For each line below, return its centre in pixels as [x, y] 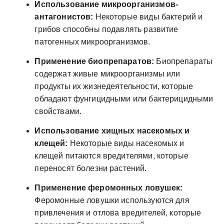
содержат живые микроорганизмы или [107, 73]
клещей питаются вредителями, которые [111, 155]
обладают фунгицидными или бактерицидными [124, 98]
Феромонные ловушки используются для [112, 200]
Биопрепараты [183, 61]
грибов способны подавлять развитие [106, 29]
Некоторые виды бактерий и [148, 16]
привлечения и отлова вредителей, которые [118, 212]
